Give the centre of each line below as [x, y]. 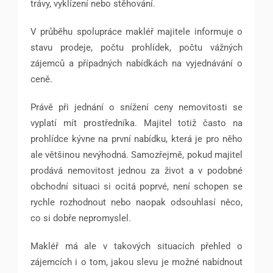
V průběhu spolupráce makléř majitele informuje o [136, 31]
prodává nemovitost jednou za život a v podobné [136, 170]
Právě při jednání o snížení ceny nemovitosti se [136, 107]
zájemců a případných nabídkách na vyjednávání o [136, 63]
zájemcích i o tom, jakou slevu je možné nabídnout [136, 262]
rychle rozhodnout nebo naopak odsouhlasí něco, [136, 202]
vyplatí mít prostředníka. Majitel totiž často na [136, 123]
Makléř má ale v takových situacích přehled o [136, 246]
